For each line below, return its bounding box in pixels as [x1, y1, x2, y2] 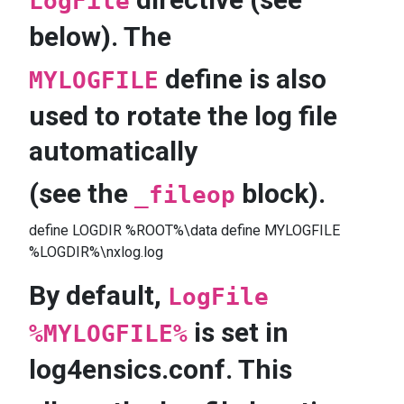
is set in [188, 317, 289, 348]
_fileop [134, 181, 235, 208]
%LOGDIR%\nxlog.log [29, 243, 163, 261]
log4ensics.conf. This [29, 353, 292, 385]
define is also [159, 63, 326, 95]
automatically [29, 135, 197, 167]
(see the [29, 178, 134, 209]
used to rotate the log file [29, 100, 337, 132]
